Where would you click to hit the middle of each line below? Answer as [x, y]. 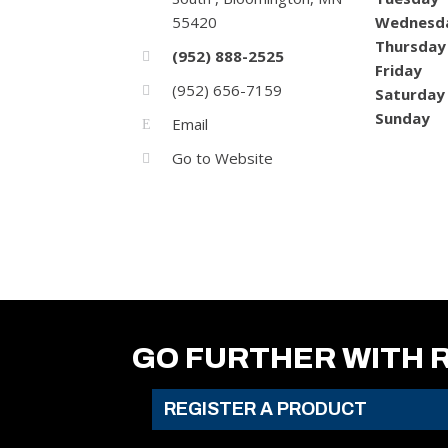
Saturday [410, 94]
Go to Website [222, 158]
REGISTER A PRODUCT [265, 409]
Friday [398, 70]
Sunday [402, 118]
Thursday [410, 46]
